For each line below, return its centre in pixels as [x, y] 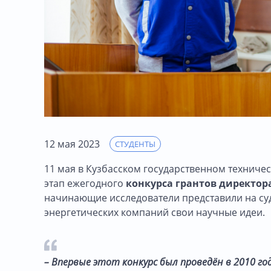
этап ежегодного [85, 183]
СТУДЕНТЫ [135, 144]
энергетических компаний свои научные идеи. [155, 212]
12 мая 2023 [72, 144]
